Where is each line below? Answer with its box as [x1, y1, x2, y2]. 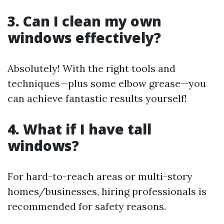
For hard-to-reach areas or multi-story [7, 169, 192, 182]
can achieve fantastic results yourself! [7, 91, 187, 104]
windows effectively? [7, 27, 161, 47]
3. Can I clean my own [7, 11, 161, 30]
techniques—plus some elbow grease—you [7, 76, 206, 89]
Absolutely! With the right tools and [7, 61, 175, 74]
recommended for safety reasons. [7, 199, 166, 212]
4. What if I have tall [7, 119, 151, 138]
